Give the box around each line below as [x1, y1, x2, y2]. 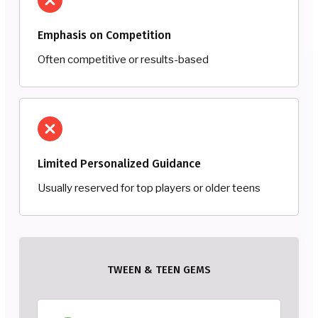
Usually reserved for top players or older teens [38, 181, 261, 194]
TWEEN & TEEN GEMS [107, 263, 211, 276]
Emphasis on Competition [38, 28, 171, 42]
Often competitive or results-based [38, 53, 209, 66]
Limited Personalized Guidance [38, 156, 201, 170]
